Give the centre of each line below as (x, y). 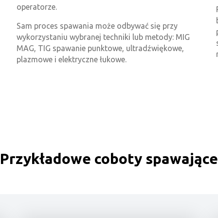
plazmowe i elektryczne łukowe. (72, 60)
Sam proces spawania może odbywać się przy (97, 26)
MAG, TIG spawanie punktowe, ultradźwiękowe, (100, 48)
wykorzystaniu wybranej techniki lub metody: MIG (103, 37)
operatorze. (37, 7)
